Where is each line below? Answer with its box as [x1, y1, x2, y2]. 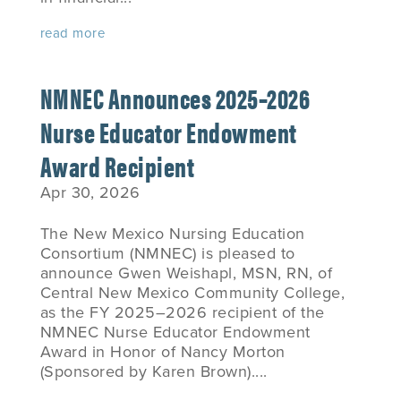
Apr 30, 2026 [39, 183, 141, 202]
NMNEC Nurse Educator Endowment [39, 322, 311, 342]
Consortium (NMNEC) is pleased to [39, 243, 295, 263]
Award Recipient [39, 145, 195, 185]
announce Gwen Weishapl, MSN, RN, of [39, 263, 333, 283]
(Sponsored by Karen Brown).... [39, 362, 268, 381]
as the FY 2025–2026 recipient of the [39, 303, 325, 322]
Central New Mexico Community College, [39, 283, 346, 303]
